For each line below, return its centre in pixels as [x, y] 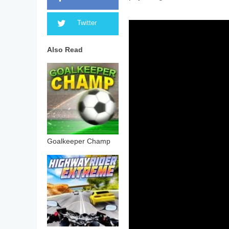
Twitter [87, 23]
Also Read [65, 50]
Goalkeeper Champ [79, 142]
